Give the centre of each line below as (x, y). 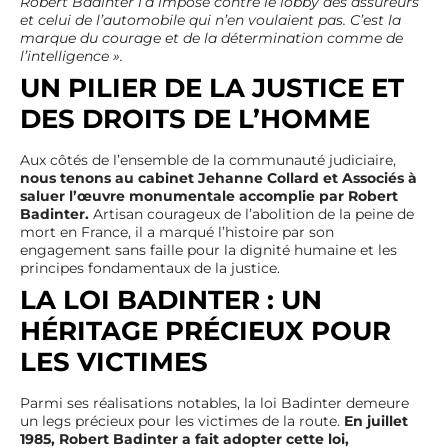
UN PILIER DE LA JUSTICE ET (212, 87)
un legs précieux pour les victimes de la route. (182, 420)
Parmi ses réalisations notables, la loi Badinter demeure (214, 402)
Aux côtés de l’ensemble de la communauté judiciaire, (208, 159)
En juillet (376, 420)
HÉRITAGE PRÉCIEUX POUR (205, 330)
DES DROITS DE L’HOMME (195, 118)
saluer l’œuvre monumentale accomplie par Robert (209, 195)
